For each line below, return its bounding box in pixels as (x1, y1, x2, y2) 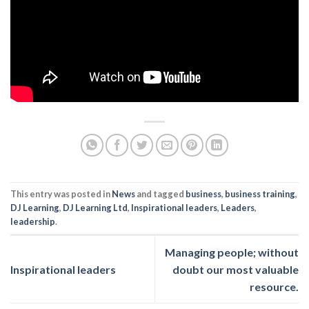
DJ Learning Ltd (63, 202, 128, 214)
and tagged (135, 188, 186, 200)
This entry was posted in (10, 188, 112, 200)
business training (225, 188, 295, 200)
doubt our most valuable (172, 262, 299, 276)
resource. (250, 279, 299, 293)
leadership (10, 216, 55, 228)
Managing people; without (165, 245, 299, 259)
